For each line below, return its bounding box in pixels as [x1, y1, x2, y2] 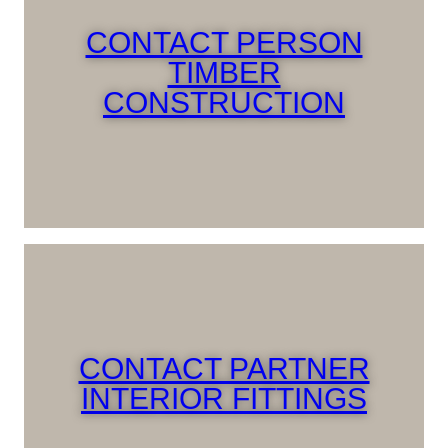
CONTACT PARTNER [78, 352, 370, 386]
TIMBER [167, 56, 281, 90]
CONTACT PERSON [85, 26, 363, 60]
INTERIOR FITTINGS [81, 382, 367, 416]
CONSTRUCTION [103, 86, 345, 120]
